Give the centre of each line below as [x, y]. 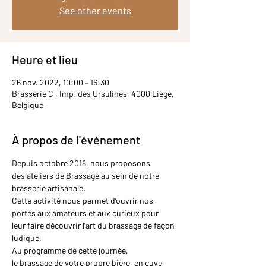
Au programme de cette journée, [71, 251]
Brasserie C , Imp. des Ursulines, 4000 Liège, [93, 94]
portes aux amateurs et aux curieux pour [86, 213]
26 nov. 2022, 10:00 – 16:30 [61, 83]
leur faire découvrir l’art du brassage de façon [94, 226]
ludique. [27, 238]
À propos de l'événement [76, 140]
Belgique [28, 105]
